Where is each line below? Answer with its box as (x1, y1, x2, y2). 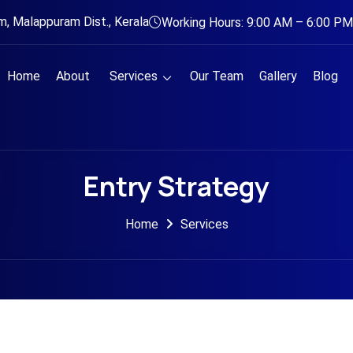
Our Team (189, 69, 243, 84)
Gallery (258, 69, 297, 84)
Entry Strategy (84, 168, 269, 204)
